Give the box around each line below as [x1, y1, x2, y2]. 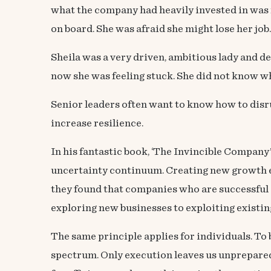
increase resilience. [51, 118, 143, 129]
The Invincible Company [153, 146, 270, 157]
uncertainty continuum [51, 165, 162, 176]
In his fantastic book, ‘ [51, 146, 153, 157]
